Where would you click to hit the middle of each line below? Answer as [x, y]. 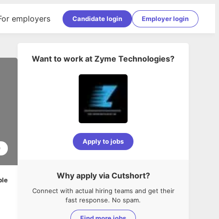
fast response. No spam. [103, 200]
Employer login [165, 18]
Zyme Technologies [132, 59]
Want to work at [62, 59]
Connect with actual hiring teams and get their [103, 191]
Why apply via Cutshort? [103, 175]
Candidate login [97, 18]
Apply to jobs [103, 141]
